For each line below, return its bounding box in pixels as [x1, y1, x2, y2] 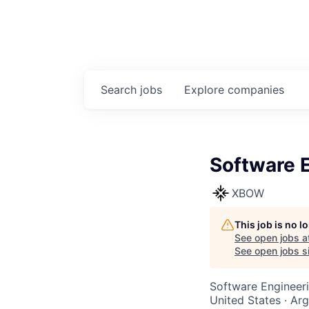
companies [228, 83, 284, 97]
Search [101, 83, 140, 97]
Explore [184, 83, 228, 97]
